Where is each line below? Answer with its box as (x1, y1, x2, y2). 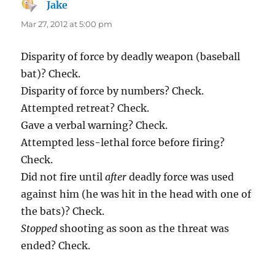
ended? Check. (21, 239, 91, 252)
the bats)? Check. (21, 204, 105, 217)
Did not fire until (21, 170, 106, 183)
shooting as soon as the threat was (57, 222, 230, 234)
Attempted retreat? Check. (21, 101, 150, 114)
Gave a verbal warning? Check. (21, 118, 168, 131)
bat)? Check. (21, 67, 81, 80)
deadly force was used (126, 170, 234, 183)
